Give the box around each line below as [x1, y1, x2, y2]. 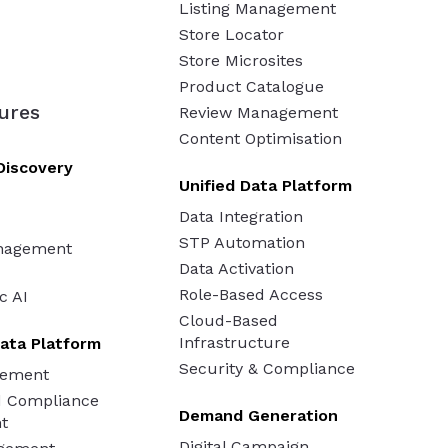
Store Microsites [178, 50, 303, 70]
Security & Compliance [178, 358, 355, 378]
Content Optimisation [178, 128, 342, 148]
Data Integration [178, 206, 303, 226]
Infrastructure [178, 332, 290, 352]
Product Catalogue [178, 76, 324, 96]
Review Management [178, 102, 338, 122]
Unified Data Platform [178, 175, 352, 195]
